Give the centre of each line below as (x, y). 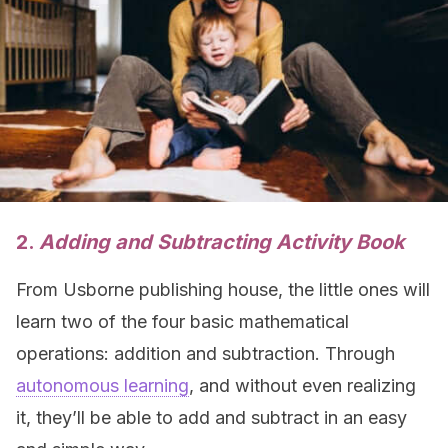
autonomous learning (102, 385)
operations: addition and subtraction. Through (205, 353)
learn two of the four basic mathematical (182, 321)
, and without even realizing (302, 385)
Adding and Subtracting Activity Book (222, 242)
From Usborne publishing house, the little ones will (223, 289)
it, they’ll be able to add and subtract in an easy (211, 417)
